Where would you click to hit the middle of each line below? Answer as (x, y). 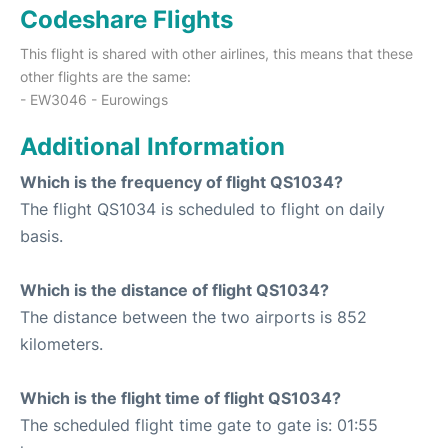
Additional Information (152, 146)
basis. (41, 235)
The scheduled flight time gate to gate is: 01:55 (199, 424)
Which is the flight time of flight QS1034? (180, 397)
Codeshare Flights (126, 19)
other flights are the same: (105, 76)
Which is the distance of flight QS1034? (174, 289)
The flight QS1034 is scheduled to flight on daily (202, 208)
